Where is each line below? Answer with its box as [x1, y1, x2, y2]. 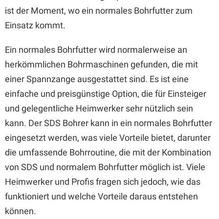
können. [5, 206, 36, 216]
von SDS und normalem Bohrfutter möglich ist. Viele [5, 162, 205, 172]
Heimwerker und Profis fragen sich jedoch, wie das [5, 176, 200, 187]
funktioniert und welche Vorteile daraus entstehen [5, 191, 198, 201]
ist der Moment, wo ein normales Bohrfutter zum [5, 5, 193, 16]
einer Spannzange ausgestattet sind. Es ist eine [5, 74, 189, 84]
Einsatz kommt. [5, 20, 66, 30]
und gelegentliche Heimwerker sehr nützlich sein [5, 103, 193, 113]
